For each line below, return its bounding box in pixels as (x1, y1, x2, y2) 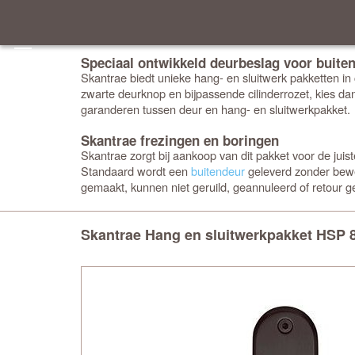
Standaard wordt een (81, 162, 191, 179)
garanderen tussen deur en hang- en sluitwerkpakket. (81, 101, 350, 117)
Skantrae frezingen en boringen (81, 131, 279, 150)
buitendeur (191, 162, 245, 179)
